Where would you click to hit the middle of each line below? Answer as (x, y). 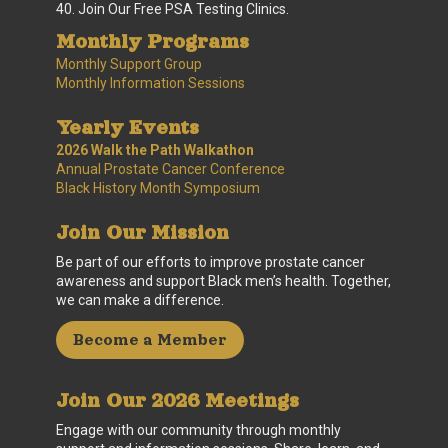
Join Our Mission (142, 232)
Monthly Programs (152, 41)
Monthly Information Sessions (150, 83)
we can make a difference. (140, 300)
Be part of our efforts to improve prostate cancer (210, 262)
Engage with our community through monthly (198, 430)
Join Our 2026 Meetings (177, 400)
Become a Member (150, 340)
